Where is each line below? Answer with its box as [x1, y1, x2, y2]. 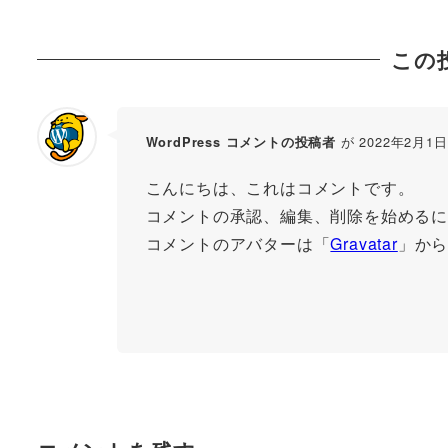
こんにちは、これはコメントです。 [145, 175, 415, 199]
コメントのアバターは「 [145, 231, 331, 255]
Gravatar [330, 231, 398, 255]
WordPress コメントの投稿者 [145, 133, 336, 152]
